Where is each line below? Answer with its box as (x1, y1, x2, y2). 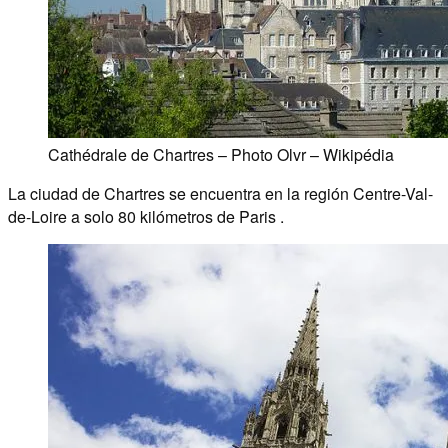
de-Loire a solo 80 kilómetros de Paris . (8, 204, 284, 228)
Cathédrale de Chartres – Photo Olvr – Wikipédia (48, 142, 394, 166)
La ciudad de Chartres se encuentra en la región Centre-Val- (8, 181, 433, 205)
